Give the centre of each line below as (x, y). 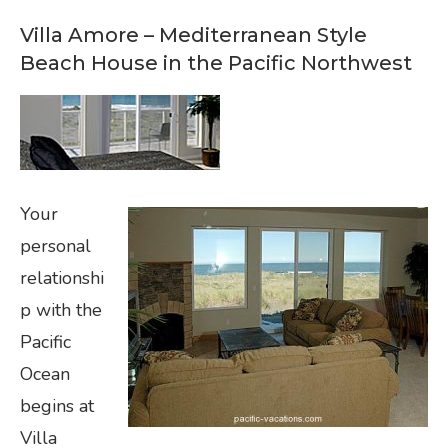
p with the (61, 310)
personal (55, 246)
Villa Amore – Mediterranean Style (193, 35)
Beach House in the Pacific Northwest (216, 63)
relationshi (62, 278)
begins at (57, 406)
